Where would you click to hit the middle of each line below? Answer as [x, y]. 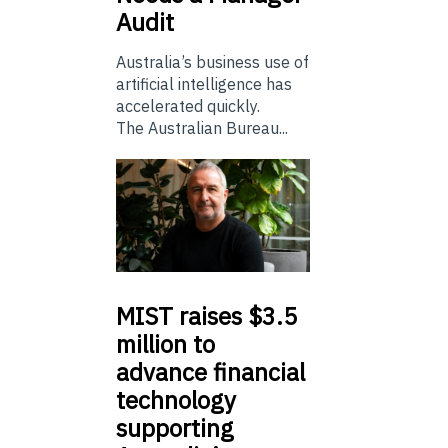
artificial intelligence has [204, 84]
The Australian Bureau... [202, 128]
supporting [175, 427]
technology [176, 399]
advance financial [210, 371]
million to [165, 343]
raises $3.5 [235, 315]
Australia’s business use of [212, 62]
